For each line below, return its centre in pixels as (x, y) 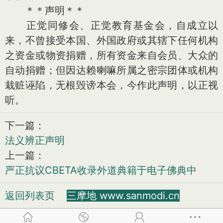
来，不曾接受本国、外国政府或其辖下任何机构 (111, 40)
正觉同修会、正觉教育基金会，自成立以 (111, 25)
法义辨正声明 (35, 140)
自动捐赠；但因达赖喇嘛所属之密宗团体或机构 (111, 70)
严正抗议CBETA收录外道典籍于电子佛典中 (101, 170)
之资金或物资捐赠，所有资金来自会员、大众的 (111, 55)
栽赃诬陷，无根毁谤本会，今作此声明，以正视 (111, 85)
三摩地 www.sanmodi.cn (123, 196)
